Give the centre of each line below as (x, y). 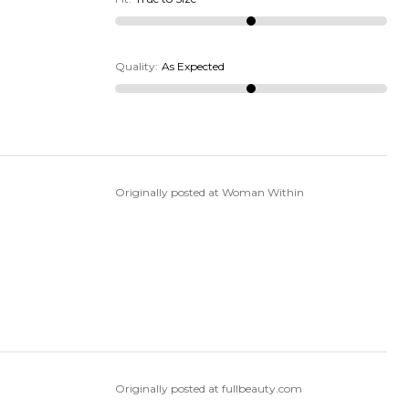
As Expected (193, 67)
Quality (135, 67)
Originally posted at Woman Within (209, 193)
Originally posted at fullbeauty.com (208, 389)
